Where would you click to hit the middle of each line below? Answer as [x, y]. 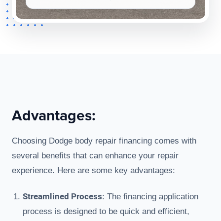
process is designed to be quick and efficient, [106, 212]
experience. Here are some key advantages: [93, 171]
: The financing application [150, 197]
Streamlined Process [62, 197]
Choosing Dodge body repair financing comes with [104, 141]
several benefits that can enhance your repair [95, 156]
